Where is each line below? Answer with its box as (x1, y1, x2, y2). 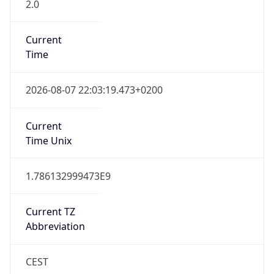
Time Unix (25, 133, 72, 147)
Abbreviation (25, 220, 85, 234)
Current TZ (25, 205, 75, 219)
